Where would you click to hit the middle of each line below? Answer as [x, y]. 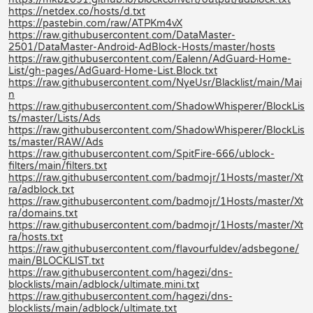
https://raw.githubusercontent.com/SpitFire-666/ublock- [141, 154]
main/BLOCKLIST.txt [56, 261]
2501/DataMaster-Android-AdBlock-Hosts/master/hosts [142, 47]
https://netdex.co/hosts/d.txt [77, 11]
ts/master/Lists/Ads [54, 118]
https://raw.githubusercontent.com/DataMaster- [122, 35]
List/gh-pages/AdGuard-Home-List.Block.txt [113, 71]
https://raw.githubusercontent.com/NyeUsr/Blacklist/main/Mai [155, 82]
